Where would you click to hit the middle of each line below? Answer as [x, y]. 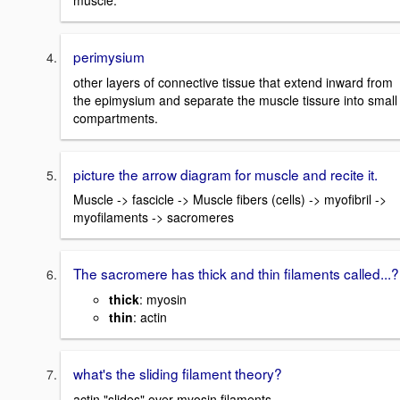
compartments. [116, 117]
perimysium [109, 57]
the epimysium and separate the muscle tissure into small [235, 100]
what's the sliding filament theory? [178, 374]
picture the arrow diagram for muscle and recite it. [225, 174]
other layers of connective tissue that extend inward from [233, 82]
